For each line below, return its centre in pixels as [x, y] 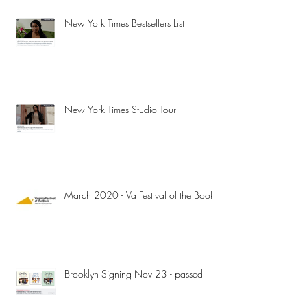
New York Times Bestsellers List [124, 23]
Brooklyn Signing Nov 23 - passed [134, 273]
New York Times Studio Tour [120, 109]
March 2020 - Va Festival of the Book [139, 195]
